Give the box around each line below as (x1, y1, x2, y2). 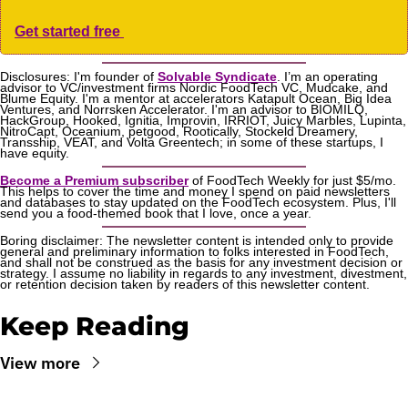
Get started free (15, 23, 124, 39)
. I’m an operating (277, 68, 378, 84)
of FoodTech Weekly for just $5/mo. (189, 172, 396, 188)
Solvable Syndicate (158, 68, 277, 84)
